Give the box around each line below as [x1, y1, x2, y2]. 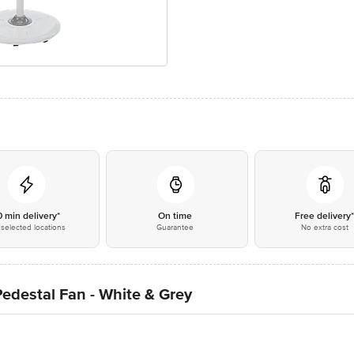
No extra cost [300, 223, 348, 232]
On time [158, 210, 193, 222]
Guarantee [156, 223, 194, 232]
